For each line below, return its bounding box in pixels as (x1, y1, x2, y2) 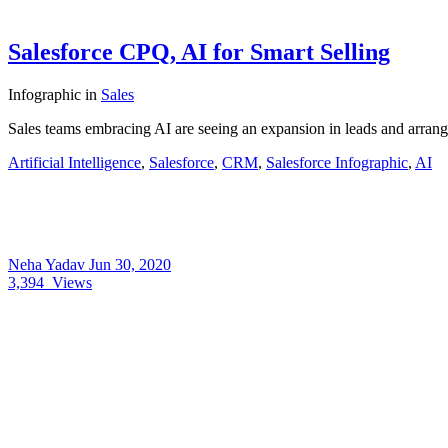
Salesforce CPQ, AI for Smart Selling (8, 38, 390, 65)
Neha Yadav (8, 255, 89, 273)
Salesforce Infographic (266, 153, 408, 171)
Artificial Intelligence (8, 153, 141, 171)
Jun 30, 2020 (89, 255, 171, 273)
